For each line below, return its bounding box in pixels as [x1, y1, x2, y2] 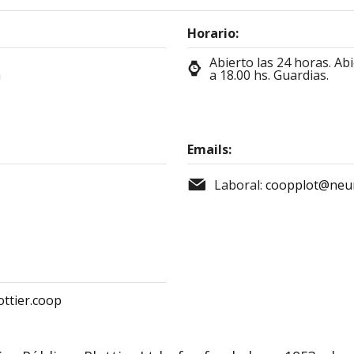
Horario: [186, 24, 239, 42]
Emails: [186, 141, 232, 158]
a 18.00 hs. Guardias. [209, 66, 329, 84]
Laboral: [213, 176, 265, 194]
